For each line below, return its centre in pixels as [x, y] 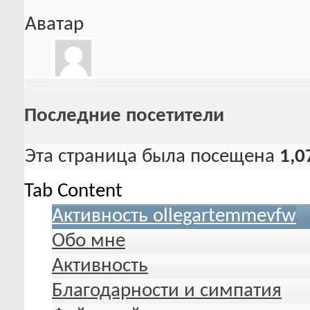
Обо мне [89, 241]
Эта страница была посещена [152, 156]
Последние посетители [124, 116]
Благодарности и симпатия [167, 291]
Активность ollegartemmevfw [174, 216]
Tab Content [73, 191]
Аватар [54, 25]
